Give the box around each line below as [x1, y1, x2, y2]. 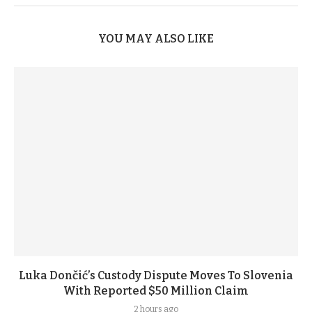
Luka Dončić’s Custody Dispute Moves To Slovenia [19, 268, 293, 282]
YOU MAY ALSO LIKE [98, 31, 214, 45]
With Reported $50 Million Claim [63, 283, 249, 297]
